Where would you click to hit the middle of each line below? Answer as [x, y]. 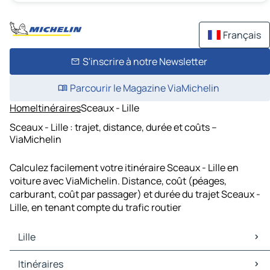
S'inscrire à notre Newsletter [145, 61]
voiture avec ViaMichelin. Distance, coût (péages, [118, 181]
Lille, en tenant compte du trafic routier [96, 208]
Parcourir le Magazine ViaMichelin [145, 88]
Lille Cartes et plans [55, 258]
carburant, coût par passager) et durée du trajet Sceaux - [135, 194]
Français [242, 35]
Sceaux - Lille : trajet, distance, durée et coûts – [113, 127]
